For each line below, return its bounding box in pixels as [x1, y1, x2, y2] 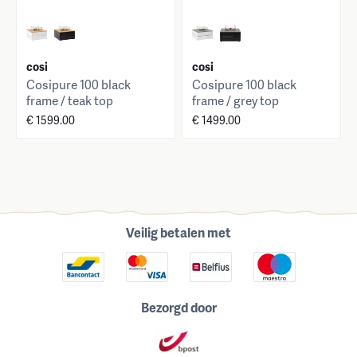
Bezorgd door [140, 298, 217, 317]
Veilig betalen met [126, 223, 231, 242]
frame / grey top [192, 92, 280, 110]
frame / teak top [26, 92, 113, 110]
